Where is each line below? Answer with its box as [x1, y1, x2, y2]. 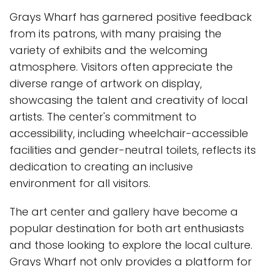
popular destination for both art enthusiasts [9, 221, 244, 236]
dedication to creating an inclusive [9, 159, 193, 175]
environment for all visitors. [9, 176, 150, 191]
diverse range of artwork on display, [9, 76, 202, 91]
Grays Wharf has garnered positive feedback [9, 9, 252, 25]
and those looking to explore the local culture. [9, 237, 252, 253]
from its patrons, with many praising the [9, 26, 221, 42]
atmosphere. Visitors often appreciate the [9, 59, 233, 75]
